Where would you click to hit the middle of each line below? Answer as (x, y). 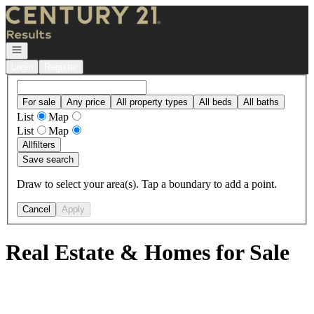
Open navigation (43, 49)
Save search (48, 159)
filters (44, 144)
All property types (152, 102)
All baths (261, 102)
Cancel (36, 209)
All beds (216, 102)
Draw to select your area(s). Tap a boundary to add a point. (147, 184)
